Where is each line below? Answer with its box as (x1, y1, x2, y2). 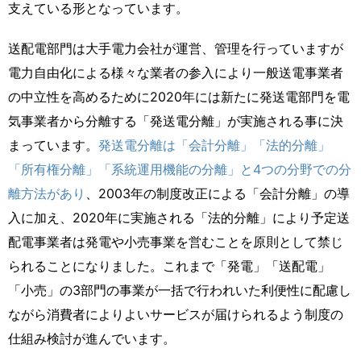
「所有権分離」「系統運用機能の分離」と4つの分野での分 (8, 160, 351, 177)
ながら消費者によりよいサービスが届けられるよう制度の (8, 305, 343, 322)
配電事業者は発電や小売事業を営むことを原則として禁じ (8, 233, 343, 250)
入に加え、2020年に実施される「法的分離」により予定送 (8, 209, 350, 226)
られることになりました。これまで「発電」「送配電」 (8, 257, 330, 274)
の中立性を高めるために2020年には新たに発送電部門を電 (8, 88, 350, 105)
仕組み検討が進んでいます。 (8, 330, 176, 346)
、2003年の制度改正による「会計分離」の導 (85, 185, 350, 201)
